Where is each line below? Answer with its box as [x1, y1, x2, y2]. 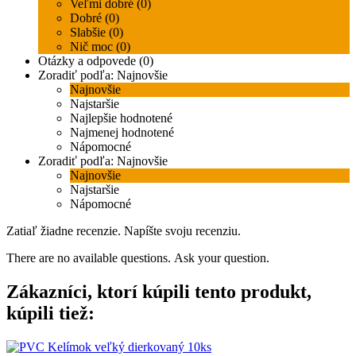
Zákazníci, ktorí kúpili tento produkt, [6, 281, 311, 302]
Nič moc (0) [70, 39, 130, 53]
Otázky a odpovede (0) [38, 53, 153, 68]
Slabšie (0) [70, 25, 123, 39]
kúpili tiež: [6, 302, 95, 323]
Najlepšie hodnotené [70, 110, 172, 125]
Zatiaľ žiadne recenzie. [6, 223, 124, 238]
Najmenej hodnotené [70, 125, 174, 139]
